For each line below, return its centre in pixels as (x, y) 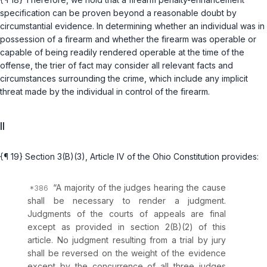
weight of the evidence (178, 253)
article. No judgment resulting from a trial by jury (127, 240)
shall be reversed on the (80, 253)
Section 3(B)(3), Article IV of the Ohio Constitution (122, 157)
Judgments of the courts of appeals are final (127, 214)
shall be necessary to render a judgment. (127, 201)
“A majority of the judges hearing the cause (138, 188)
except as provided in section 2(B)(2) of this (127, 227)
